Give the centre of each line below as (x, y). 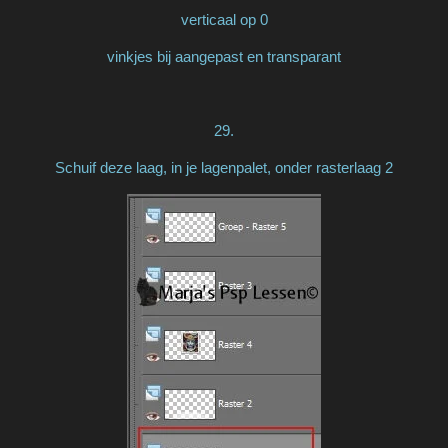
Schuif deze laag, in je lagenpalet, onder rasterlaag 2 (224, 167)
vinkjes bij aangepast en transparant (224, 56)
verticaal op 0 (224, 19)
